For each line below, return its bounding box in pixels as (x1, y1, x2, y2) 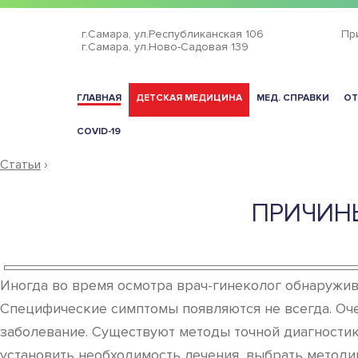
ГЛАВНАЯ (77, 92, 121, 104)
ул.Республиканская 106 (134, 27, 264, 41)
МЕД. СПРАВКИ (257, 92, 329, 104)
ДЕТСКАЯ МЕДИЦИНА (136, 92, 242, 104)
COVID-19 (77, 125, 121, 137)
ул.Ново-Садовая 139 (134, 40, 249, 54)
